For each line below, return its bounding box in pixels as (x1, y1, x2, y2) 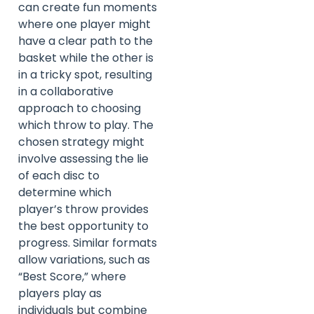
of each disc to (18, 168, 100, 184)
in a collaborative (18, 83, 114, 100)
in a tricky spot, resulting (18, 67, 152, 83)
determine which (18, 184, 111, 201)
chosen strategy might (18, 134, 144, 151)
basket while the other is (18, 50, 153, 67)
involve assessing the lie (18, 151, 149, 168)
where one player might (18, 16, 151, 33)
